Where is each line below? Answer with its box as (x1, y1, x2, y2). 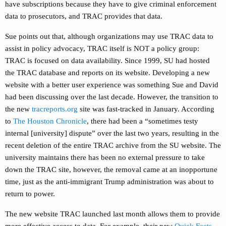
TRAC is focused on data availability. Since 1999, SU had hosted (5, 56, 210, 65)
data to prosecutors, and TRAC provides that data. (5, 12, 164, 21)
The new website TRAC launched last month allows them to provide (5, 210, 220, 218)
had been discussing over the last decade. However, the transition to (5, 93, 218, 101)
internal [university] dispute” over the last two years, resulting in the (5, 129, 219, 138)
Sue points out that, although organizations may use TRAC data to (5, 32, 213, 41)
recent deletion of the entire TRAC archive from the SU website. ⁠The (5, 141, 221, 150)
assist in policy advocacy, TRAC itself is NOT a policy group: (5, 44, 199, 53)
